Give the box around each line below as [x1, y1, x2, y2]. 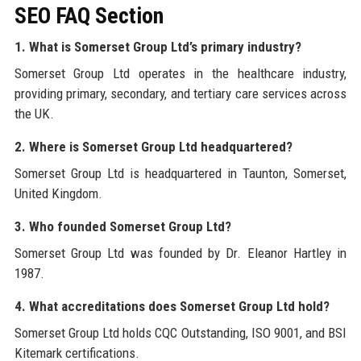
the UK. [14, 105, 54, 122]
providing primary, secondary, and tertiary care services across [14, 85, 347, 102]
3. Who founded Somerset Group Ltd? [14, 218, 231, 234]
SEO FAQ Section [14, 2, 164, 29]
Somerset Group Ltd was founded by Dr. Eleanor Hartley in [14, 244, 347, 261]
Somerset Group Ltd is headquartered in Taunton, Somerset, [14, 164, 347, 181]
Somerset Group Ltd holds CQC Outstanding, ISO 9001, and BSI [14, 324, 347, 341]
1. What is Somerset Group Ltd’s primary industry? [14, 38, 301, 55]
